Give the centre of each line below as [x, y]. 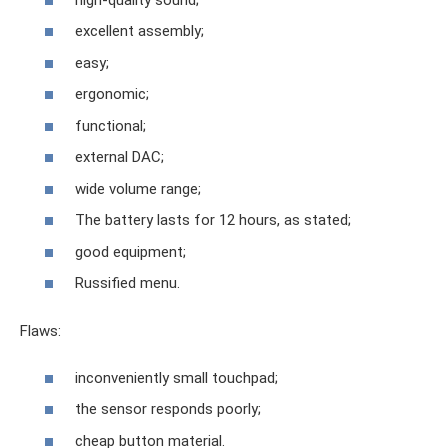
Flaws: [40, 331]
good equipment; [130, 251]
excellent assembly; [139, 31]
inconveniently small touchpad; [176, 377]
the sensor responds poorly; [168, 409]
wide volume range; [138, 188]
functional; [110, 125]
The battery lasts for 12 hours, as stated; [213, 220]
